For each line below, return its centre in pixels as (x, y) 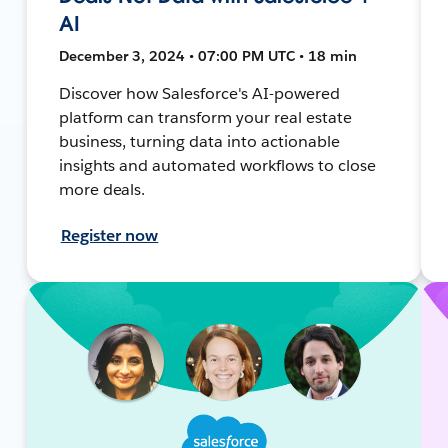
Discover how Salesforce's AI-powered (199, 93)
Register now (109, 235)
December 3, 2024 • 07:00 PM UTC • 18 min (207, 55)
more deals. (102, 189)
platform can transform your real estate (205, 117)
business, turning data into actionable (199, 141)
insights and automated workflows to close (217, 165)
